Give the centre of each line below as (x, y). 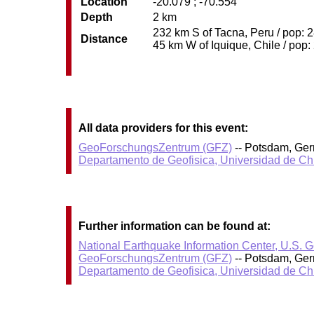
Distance (104, 39)
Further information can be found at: (175, 226)
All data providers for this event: (164, 128)
